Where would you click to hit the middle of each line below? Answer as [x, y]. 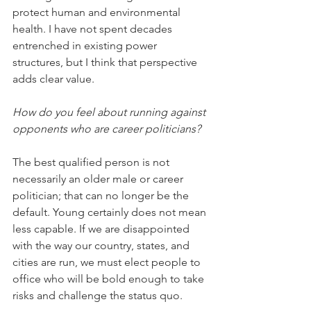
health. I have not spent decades [94, 29]
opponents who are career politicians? [107, 129]
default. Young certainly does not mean [111, 212]
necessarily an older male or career [99, 179]
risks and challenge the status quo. [98, 296]
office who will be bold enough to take [110, 279]
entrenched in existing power [86, 46]
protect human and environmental [98, 12]
